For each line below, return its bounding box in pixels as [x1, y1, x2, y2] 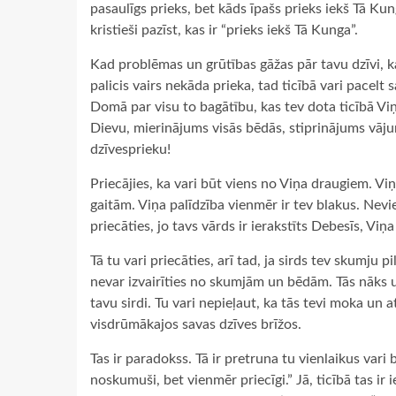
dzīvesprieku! [90, 142, 171, 156]
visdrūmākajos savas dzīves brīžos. [90, 317, 301, 331]
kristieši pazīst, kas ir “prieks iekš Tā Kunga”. [90, 23, 358, 37]
